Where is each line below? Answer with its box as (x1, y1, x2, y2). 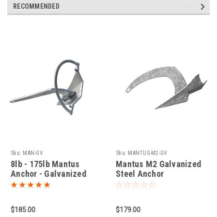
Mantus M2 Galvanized (116, 159, 201, 170)
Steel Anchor (116, 169, 164, 179)
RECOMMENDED (13, 2, 60, 11)
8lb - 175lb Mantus (11, 159, 80, 170)
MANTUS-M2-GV (128, 150, 168, 157)
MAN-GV (23, 150, 43, 157)
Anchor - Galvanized (11, 169, 86, 179)
